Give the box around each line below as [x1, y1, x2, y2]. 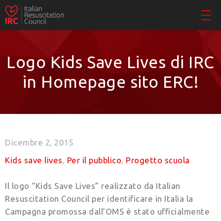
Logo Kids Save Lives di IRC [6, 53, 215, 72]
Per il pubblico [67, 155, 121, 165]
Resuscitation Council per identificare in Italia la [5, 194, 193, 204]
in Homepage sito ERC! [22, 73, 199, 91]
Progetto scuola [126, 155, 190, 165]
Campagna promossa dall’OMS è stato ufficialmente [5, 207, 210, 217]
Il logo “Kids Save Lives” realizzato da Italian [5, 181, 181, 191]
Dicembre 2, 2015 [5, 138, 73, 147]
